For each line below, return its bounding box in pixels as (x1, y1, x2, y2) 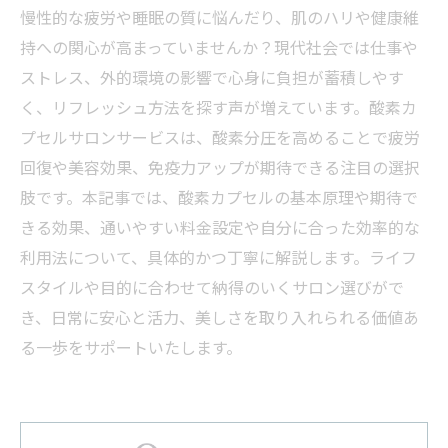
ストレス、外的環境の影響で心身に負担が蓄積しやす (20, 65, 404, 89)
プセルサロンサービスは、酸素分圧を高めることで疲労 (20, 125, 420, 149)
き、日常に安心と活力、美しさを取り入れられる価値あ (20, 305, 419, 329)
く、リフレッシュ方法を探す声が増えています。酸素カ (20, 95, 417, 119)
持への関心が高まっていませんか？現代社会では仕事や (20, 35, 418, 59)
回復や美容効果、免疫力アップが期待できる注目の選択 (20, 155, 420, 179)
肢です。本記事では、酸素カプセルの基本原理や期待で (20, 185, 418, 209)
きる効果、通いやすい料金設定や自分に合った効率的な (20, 215, 420, 239)
